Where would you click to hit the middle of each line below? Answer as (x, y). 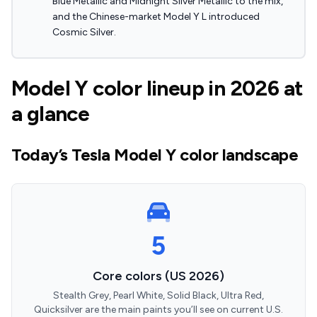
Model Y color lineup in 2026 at (157, 88)
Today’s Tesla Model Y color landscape (155, 155)
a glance (51, 114)
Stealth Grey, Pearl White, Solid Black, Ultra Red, (158, 295)
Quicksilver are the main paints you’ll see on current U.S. (158, 310)
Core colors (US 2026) (158, 276)
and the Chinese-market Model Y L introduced (156, 17)
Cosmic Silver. (84, 32)
